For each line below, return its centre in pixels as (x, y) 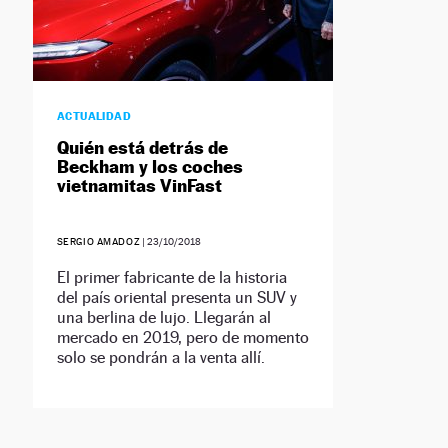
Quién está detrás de (142, 148)
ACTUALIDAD (94, 116)
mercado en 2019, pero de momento (182, 338)
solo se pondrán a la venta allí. (160, 358)
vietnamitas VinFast (139, 186)
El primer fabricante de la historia (171, 278)
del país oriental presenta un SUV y (176, 298)
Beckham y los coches (149, 167)
